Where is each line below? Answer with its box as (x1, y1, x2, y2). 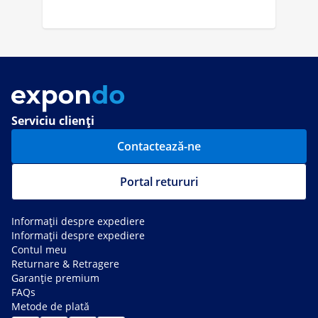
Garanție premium (11, 271, 99, 285)
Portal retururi (120, 174, 198, 190)
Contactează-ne (117, 138, 201, 155)
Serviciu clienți (11, 113, 94, 129)
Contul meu (11, 243, 67, 257)
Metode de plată (11, 300, 89, 314)
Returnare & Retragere (11, 257, 119, 271)
